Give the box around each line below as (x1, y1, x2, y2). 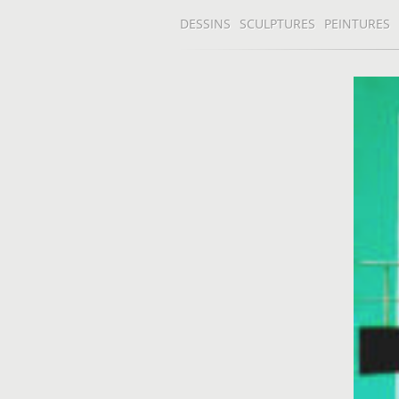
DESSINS (180, 15, 231, 32)
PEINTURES (324, 15, 390, 32)
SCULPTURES (240, 15, 315, 32)
